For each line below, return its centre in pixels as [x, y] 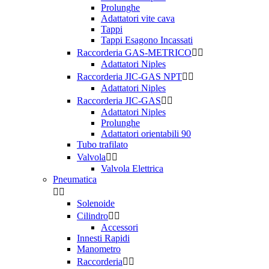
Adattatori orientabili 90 [146, 134]
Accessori [119, 227]
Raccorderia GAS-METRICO [134, 53]
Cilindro [92, 216]
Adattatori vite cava [138, 18]
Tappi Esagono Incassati [147, 40]
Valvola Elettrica [132, 168]
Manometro [99, 249]
